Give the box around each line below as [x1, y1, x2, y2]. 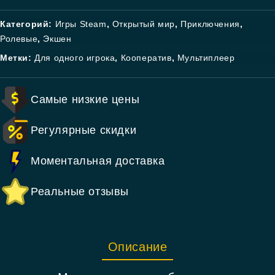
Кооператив [120, 53, 172, 63]
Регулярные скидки [31, 124, 137, 136]
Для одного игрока [34, 53, 115, 63]
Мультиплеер [177, 53, 235, 63]
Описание [107, 240, 168, 254]
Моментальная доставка [31, 155, 165, 167]
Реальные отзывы [31, 185, 129, 198]
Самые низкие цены [31, 93, 140, 106]
